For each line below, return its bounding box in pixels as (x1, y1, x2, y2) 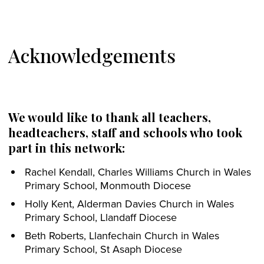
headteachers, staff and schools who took (8, 124, 242, 141)
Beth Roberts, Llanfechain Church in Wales (25, 228, 219, 243)
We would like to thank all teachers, (8, 109, 211, 126)
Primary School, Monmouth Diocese (25, 178, 191, 193)
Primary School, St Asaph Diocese (25, 242, 182, 257)
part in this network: (8, 140, 125, 156)
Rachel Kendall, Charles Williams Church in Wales (25, 164, 251, 180)
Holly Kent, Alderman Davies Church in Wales (25, 196, 234, 212)
